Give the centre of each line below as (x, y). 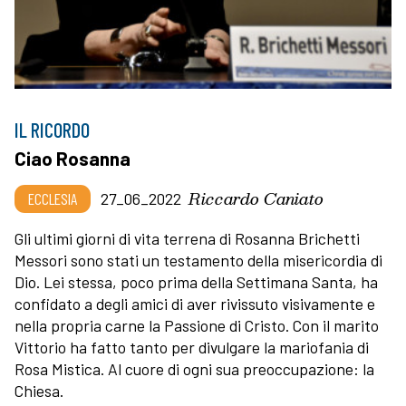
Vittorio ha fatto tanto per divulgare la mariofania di (192, 347)
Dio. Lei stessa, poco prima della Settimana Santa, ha (196, 281)
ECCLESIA (53, 198)
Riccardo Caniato (256, 198)
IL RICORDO (52, 129)
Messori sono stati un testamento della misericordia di (198, 260)
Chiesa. (39, 390)
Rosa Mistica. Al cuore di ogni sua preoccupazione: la (194, 368)
